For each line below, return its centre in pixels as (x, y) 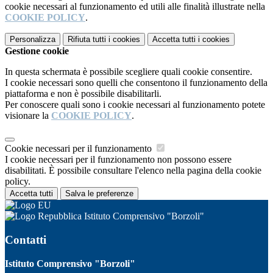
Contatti (26, 239)
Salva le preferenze (99, 194)
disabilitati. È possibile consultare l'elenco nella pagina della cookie (133, 171)
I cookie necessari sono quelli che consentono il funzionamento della (136, 83)
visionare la (28, 116)
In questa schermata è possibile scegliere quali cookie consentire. (129, 72)
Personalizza (33, 40)
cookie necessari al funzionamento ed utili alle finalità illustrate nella (135, 7)
